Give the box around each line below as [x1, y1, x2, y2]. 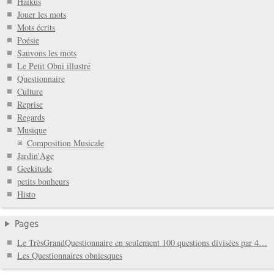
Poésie [17, 34, 39, 46]
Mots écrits [17, 21, 55, 34]
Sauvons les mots [17, 47, 76, 59]
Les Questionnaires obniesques [17, 249, 122, 261]
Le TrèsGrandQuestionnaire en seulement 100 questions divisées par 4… [17, 236, 267, 248]
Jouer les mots [17, 9, 66, 21]
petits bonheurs [17, 176, 69, 188]
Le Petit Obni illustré [17, 60, 91, 72]
